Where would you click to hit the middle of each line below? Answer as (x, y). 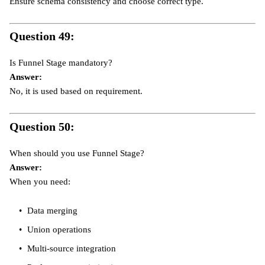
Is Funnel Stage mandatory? (61, 63)
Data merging (51, 210)
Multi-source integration (70, 248)
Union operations (58, 229)
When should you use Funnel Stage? (77, 153)
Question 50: (42, 126)
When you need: (40, 181)
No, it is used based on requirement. (76, 91)
